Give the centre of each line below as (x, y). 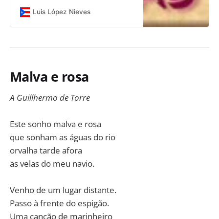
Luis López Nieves (61, 12)
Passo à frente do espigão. (59, 203)
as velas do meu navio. (52, 164)
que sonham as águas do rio (63, 137)
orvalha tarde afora (46, 151)
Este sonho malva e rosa (55, 124)
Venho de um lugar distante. (63, 190)
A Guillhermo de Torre (50, 97)
